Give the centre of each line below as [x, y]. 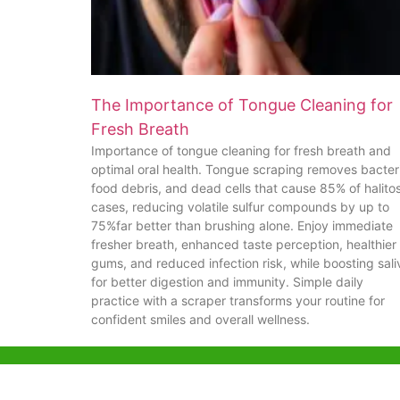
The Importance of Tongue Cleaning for [242, 104]
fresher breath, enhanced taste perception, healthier [244, 244]
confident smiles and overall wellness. [200, 319]
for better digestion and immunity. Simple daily [227, 281]
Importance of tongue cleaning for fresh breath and [241, 150]
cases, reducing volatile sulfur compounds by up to [240, 206]
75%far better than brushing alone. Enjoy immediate [242, 225]
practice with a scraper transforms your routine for [238, 300]
